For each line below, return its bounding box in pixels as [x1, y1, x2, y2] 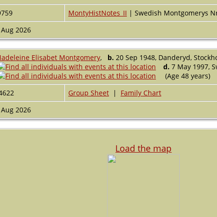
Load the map [115, 142, 172, 154]
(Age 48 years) [163, 71, 212, 80]
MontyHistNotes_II [68, 8, 127, 17]
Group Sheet [68, 88, 109, 97]
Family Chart [120, 88, 161, 97]
